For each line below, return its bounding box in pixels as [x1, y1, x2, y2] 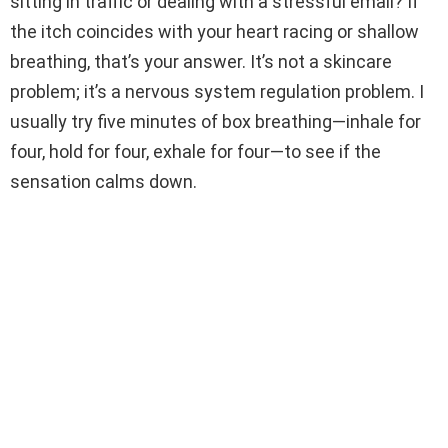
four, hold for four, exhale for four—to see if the [10, 141, 381, 163]
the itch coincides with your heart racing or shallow [10, 21, 419, 43]
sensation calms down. [10, 171, 197, 193]
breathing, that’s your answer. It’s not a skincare [10, 51, 392, 73]
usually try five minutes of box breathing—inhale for [10, 111, 421, 133]
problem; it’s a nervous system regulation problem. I [10, 81, 424, 103]
